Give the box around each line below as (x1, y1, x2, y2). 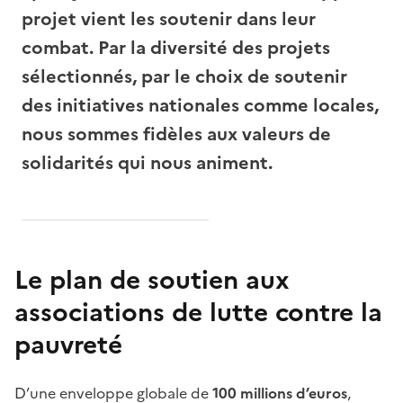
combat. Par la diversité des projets (22, 34, 330, 62)
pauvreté (14, 326, 122, 364)
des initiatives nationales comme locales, (22, 92, 379, 120)
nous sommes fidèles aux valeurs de (22, 121, 331, 148)
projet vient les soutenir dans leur (22, 5, 316, 33)
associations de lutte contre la (14, 293, 382, 332)
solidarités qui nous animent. (22, 149, 273, 177)
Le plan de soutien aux (14, 261, 290, 300)
